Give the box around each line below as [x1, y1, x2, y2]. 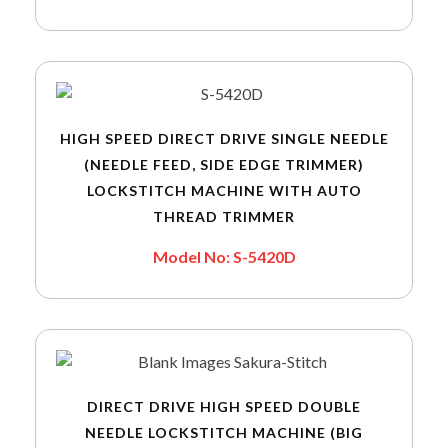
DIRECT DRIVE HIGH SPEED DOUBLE [87, 398, 361, 416]
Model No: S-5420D [152, 247, 296, 267]
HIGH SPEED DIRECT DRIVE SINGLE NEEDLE [59, 130, 389, 148]
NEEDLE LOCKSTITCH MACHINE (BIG [85, 424, 363, 442]
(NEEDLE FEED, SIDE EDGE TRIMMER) [84, 156, 364, 174]
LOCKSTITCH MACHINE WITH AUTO [86, 182, 362, 200]
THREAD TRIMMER [153, 208, 295, 226]
